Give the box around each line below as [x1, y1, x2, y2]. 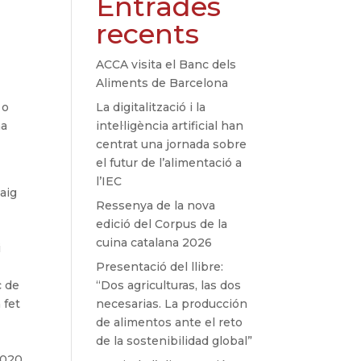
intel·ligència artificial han [96, 118, 244, 134]
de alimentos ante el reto [96, 315, 243, 330]
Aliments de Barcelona [96, 76, 229, 91]
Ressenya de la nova [96, 198, 216, 214]
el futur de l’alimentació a [96, 156, 243, 171]
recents [96, 17, 200, 52]
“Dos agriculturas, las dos [96, 278, 242, 293]
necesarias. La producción [96, 297, 248, 312]
